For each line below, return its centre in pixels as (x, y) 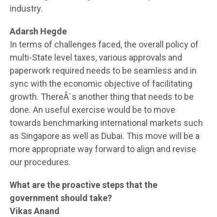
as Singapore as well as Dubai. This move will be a (105, 136)
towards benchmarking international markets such (106, 123)
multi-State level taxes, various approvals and (96, 57)
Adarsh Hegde (38, 31)
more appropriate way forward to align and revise (103, 149)
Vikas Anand (35, 211)
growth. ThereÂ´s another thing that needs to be (102, 96)
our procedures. (40, 162)
